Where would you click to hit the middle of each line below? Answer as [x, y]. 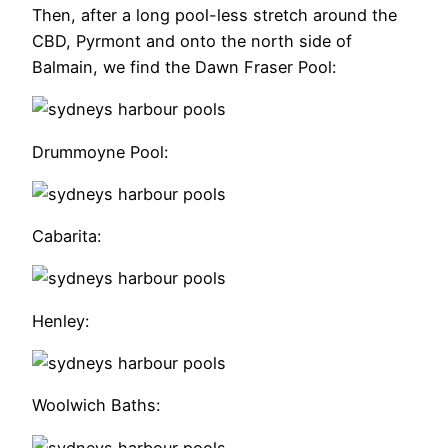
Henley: [60, 320]
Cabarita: [66, 236]
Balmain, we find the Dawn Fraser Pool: [184, 67]
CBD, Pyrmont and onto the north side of [192, 41]
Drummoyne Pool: [100, 151]
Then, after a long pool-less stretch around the [214, 15]
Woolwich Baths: [96, 405]
